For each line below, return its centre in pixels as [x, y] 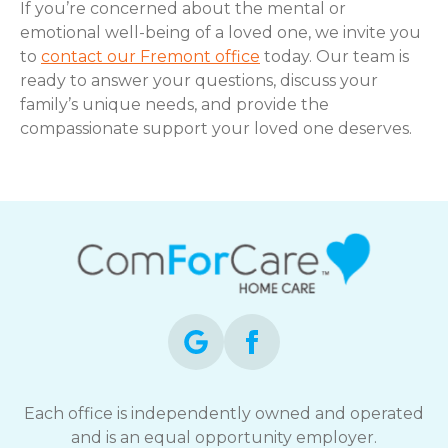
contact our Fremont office [150, 56]
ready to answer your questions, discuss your [199, 80]
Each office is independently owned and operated [224, 414]
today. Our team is [334, 56]
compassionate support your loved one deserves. [216, 128]
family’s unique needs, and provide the [174, 104]
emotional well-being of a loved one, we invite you [220, 32]
